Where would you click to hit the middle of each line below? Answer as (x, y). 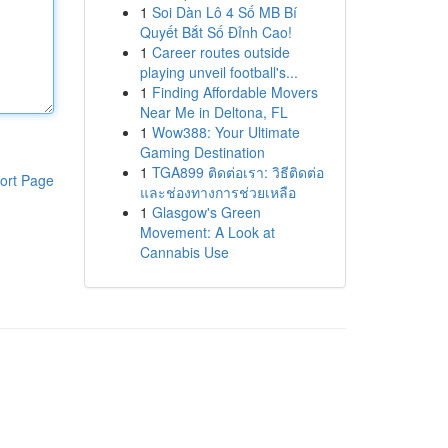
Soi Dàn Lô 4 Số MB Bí (224, 12)
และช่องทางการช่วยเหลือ (217, 192)
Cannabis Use (184, 252)
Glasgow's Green (206, 212)
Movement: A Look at (207, 232)
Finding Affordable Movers (234, 92)
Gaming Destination (202, 152)
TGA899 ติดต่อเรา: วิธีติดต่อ (237, 172)
